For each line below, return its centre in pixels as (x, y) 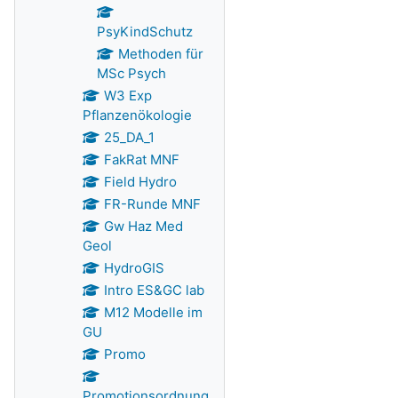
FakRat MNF (141, 159)
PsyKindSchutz (145, 32)
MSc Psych (131, 73)
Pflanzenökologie (137, 115)
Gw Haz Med (143, 226)
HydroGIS (134, 268)
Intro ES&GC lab (154, 290)
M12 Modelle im (153, 312)
